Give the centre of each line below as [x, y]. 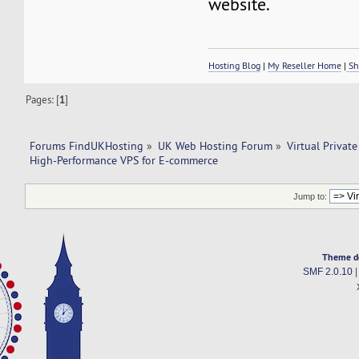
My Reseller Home [305, 65]
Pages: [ [43, 100]
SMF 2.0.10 [327, 271]
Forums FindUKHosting [86, 146]
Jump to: [311, 196]
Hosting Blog [235, 65]
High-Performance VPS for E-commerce [123, 161]
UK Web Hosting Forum [216, 146]
